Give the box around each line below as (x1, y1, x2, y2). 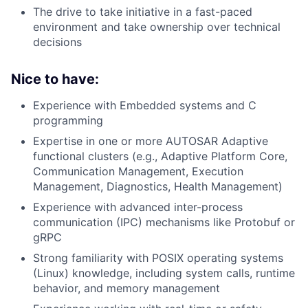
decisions (33, 34, 82, 49)
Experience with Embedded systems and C (33, 98, 256, 112)
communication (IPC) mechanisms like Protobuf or (33, 214, 295, 229)
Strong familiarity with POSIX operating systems (33, 250, 283, 265)
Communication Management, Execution (33, 164, 243, 178)
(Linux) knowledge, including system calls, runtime (33, 265, 295, 280)
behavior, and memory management (33, 280, 220, 295)
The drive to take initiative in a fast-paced (33, 4, 252, 19)
